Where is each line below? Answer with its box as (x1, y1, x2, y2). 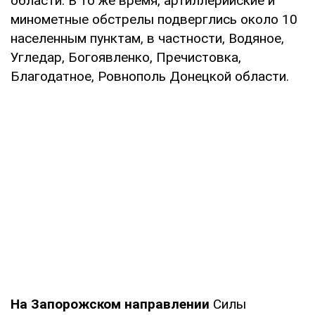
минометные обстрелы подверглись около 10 (11, 11, 297, 28)
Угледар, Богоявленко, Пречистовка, (11, 49, 241, 66)
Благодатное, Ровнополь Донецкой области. (11, 68, 289, 85)
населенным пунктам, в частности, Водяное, (11, 30, 284, 47)
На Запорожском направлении (11, 296, 210, 313)
